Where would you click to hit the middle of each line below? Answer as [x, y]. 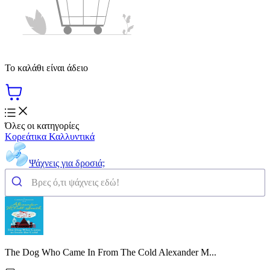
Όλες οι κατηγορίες [42, 125]
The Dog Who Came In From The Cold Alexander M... [111, 252]
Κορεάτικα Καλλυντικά [50, 136]
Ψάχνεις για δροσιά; [67, 163]
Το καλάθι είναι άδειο [46, 67]
